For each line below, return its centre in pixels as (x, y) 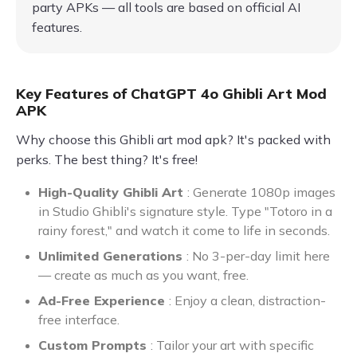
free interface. (79, 319)
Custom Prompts (94, 345)
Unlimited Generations (112, 255)
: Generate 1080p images (261, 192)
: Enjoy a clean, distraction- (247, 300)
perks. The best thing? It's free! (107, 159)
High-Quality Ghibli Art (113, 192)
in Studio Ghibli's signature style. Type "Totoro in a (185, 211)
